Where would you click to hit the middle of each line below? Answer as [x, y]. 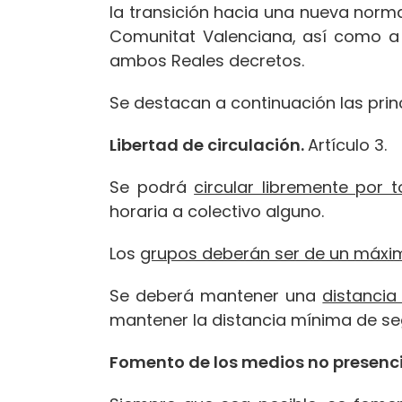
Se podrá [152, 187]
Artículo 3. [347, 144]
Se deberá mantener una [216, 295]
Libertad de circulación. [209, 144]
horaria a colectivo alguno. [217, 211]
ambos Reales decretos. [207, 60]
